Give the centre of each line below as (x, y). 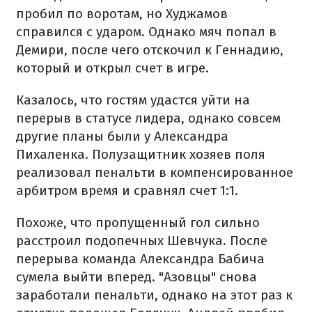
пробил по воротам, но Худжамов (122, 14)
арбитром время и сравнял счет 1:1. (127, 190)
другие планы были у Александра (122, 136)
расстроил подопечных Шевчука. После (142, 241)
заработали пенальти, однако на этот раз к (154, 295)
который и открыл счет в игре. (112, 68)
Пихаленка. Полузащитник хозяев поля (141, 154)
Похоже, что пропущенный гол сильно (138, 223)
